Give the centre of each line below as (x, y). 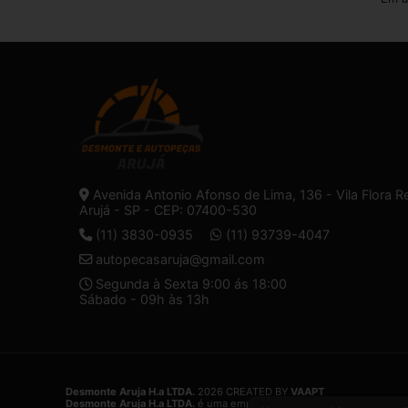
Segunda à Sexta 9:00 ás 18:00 (189, 283)
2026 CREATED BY (243, 392)
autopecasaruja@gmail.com (180, 259)
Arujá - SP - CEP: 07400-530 (168, 209)
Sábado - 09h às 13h (144, 299)
